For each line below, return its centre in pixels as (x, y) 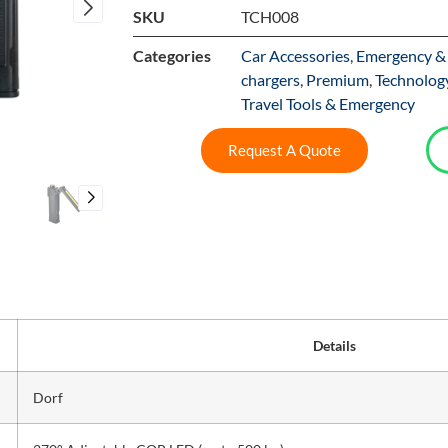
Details (335, 346)
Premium (338, 80)
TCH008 (270, 17)
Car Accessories (296, 56)
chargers (271, 80)
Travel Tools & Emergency (328, 104)
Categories (172, 56)
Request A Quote (284, 149)
